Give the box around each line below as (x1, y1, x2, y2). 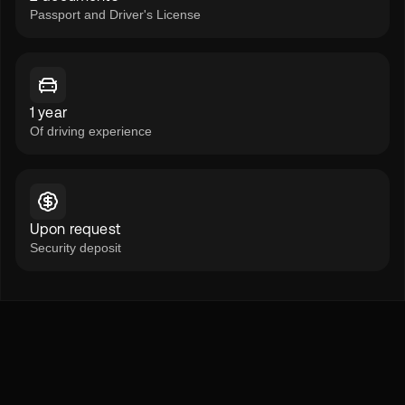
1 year (30, 104, 67, 121)
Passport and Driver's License (30, 7, 201, 22)
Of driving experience (30, 124, 152, 138)
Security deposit (30, 240, 121, 255)
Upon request (30, 221, 121, 238)
